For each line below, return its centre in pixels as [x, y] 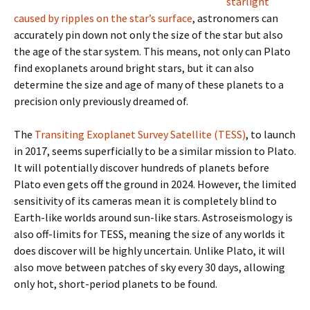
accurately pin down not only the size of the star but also [148, 35]
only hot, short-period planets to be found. [116, 284]
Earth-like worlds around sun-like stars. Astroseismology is [153, 217]
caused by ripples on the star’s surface [103, 18]
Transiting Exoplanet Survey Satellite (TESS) [140, 134]
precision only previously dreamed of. [101, 101]
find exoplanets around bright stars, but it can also [134, 68]
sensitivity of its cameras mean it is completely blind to [145, 201]
